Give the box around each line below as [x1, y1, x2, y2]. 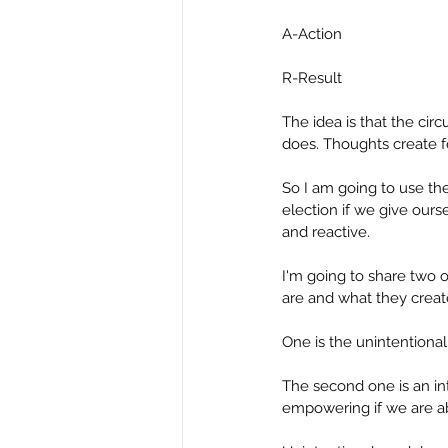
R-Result [282, 69, 342, 87]
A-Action [282, 25, 342, 43]
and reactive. [282, 223, 370, 241]
